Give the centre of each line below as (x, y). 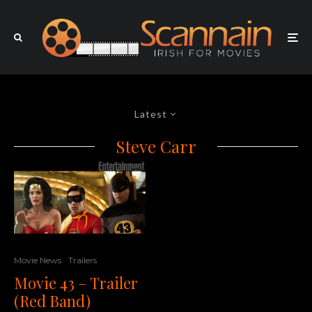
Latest (151, 114)
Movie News (38, 260)
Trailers (83, 260)
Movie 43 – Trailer (76, 282)
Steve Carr (156, 147)
